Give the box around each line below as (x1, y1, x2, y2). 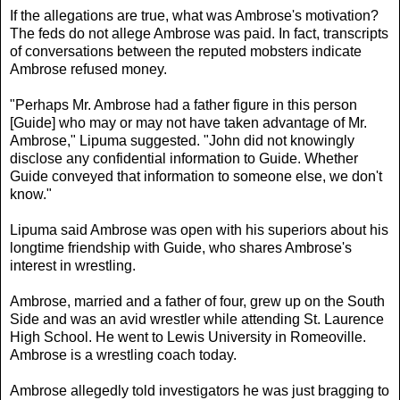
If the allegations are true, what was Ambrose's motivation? (10, 7, 379, 23)
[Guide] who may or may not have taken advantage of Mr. (10, 114, 367, 130)
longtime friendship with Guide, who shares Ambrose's (10, 239, 352, 255)
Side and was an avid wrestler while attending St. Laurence (10, 311, 384, 327)
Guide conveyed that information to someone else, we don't (10, 168, 382, 184)
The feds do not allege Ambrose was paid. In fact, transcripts (10, 25, 388, 41)
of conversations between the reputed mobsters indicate (10, 43, 362, 59)
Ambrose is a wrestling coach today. (10, 346, 237, 362)
